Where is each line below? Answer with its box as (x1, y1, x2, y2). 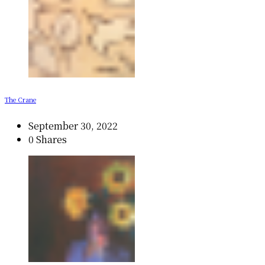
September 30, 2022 (28, 118, 118, 132)
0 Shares (28, 132, 67, 146)
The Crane (5, 95, 36, 104)
